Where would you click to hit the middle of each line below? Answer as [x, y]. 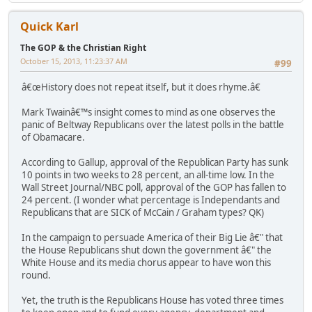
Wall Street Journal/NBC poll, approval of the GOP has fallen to [154, 188]
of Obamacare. [53, 138]
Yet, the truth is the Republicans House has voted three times [153, 301]
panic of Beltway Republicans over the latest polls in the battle [153, 125]
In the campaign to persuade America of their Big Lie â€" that [152, 238]
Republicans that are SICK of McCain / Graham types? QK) [143, 213]
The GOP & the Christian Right [83, 48]
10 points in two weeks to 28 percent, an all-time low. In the [148, 175]
